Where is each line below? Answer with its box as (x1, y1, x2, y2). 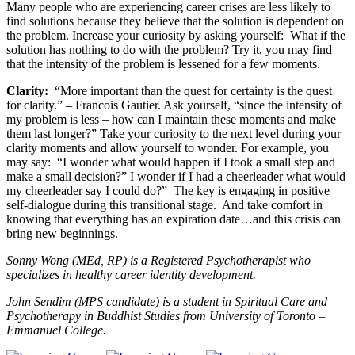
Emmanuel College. (6, 323, 106, 338)
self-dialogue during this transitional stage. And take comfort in (6, 198, 323, 212)
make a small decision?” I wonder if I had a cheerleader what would (6, 170, 345, 184)
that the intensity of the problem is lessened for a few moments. (6, 57, 323, 71)
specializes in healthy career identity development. (6, 268, 259, 282)
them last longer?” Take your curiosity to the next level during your (6, 127, 341, 141)
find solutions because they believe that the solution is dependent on (6, 14, 344, 29)
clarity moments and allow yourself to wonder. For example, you (6, 141, 329, 155)
